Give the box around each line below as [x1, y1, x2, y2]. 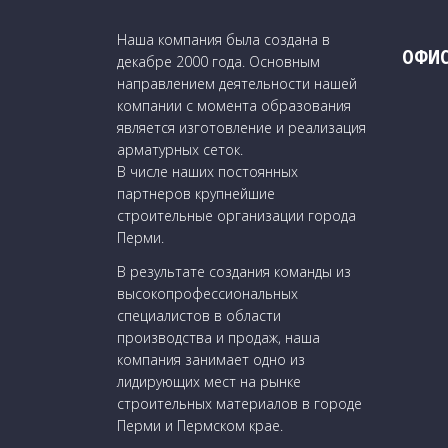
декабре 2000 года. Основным [117, 51, 320, 71]
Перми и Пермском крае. [117, 416, 283, 436]
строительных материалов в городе [117, 394, 362, 414]
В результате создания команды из [117, 262, 351, 282]
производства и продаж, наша [117, 328, 320, 348]
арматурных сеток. [117, 139, 243, 159]
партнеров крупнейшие [117, 183, 275, 203]
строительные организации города [117, 205, 356, 225]
